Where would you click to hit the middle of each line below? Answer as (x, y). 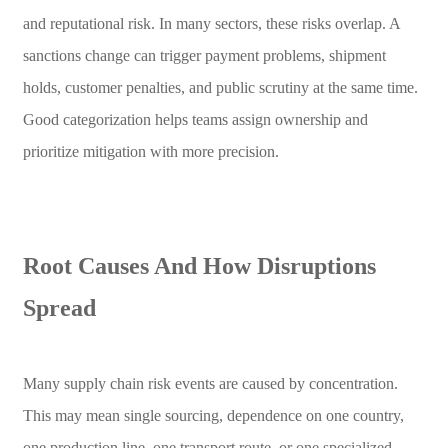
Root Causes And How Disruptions (199, 265)
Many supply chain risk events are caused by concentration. (210, 383)
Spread (59, 307)
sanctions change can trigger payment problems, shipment (204, 55)
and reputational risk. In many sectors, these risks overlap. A (211, 23)
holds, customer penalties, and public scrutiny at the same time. (220, 87)
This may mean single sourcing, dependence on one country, (213, 415)
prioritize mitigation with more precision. (150, 151)
